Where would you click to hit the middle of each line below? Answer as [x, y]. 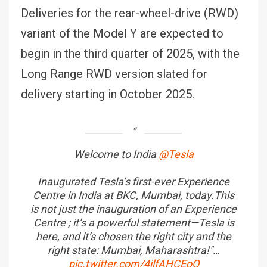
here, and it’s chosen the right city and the [133, 236]
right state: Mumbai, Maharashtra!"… [133, 250]
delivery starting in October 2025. [108, 94]
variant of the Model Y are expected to [122, 33]
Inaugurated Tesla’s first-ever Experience [133, 181]
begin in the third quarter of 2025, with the [130, 53]
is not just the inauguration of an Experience [133, 209]
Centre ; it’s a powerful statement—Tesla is [133, 222]
